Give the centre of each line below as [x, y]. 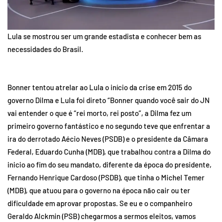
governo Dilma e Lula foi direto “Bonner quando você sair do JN [109, 100]
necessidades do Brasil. [45, 49]
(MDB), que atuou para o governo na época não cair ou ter [99, 190]
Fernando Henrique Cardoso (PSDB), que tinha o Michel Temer [106, 177]
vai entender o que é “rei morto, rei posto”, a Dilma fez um [99, 113]
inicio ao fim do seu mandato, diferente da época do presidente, [110, 164]
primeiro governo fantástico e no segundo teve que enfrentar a [109, 126]
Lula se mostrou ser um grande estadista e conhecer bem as [104, 36]
